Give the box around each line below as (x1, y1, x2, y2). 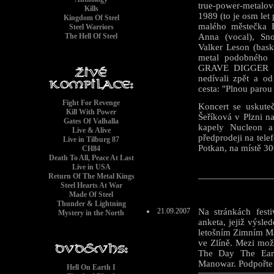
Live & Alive (72, 126, 111, 135)
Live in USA (72, 163, 111, 171)
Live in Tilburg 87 (63, 135, 119, 144)
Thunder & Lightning (56, 199, 126, 208)
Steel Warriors (68, 23, 114, 31)
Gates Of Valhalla (64, 117, 119, 125)
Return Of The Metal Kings (48, 172, 135, 180)
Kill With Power (66, 108, 116, 116)
